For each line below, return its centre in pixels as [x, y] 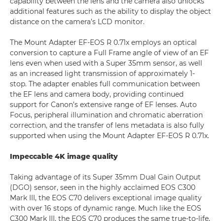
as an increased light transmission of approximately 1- [102, 74]
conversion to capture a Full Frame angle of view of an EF [109, 53]
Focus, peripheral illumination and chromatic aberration [106, 115]
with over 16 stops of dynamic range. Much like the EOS [106, 208]
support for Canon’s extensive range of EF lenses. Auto [103, 105]
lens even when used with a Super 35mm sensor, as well [106, 63]
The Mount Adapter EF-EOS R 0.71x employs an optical [103, 42]
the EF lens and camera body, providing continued [97, 94]
